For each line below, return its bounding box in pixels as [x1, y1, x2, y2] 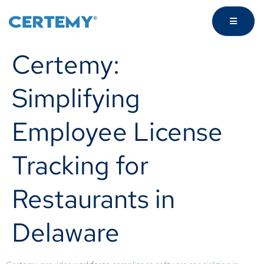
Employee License [12, 114, 223, 148]
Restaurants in [12, 181, 175, 216]
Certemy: [12, 47, 120, 81]
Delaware [12, 215, 120, 249]
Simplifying [12, 81, 140, 115]
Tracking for [12, 148, 148, 182]
